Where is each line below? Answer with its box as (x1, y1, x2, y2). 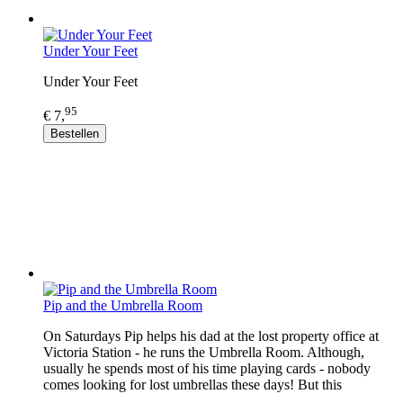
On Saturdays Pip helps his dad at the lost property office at (43, 327, 379, 344)
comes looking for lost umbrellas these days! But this (43, 376, 342, 392)
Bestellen (50, 126, 99, 140)
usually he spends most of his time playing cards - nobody (43, 360, 371, 376)
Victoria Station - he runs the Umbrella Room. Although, (43, 344, 364, 360)
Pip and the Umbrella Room (43, 297, 202, 313)
